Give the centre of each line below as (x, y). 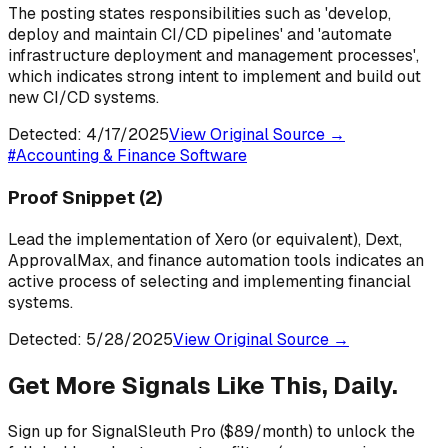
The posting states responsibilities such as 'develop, (199, 14)
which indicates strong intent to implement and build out (214, 77)
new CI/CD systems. (83, 98)
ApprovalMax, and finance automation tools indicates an (216, 260)
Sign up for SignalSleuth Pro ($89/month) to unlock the (211, 431)
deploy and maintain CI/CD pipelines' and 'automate (200, 35)
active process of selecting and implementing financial (209, 281)
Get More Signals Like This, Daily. (203, 385)
